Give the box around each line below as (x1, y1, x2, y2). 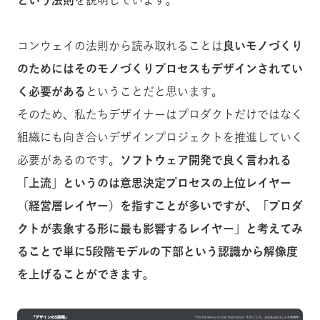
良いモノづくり (223, 39, 303, 51)
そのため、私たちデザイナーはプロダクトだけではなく (17, 108, 303, 120)
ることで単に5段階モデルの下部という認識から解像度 (17, 245, 298, 257)
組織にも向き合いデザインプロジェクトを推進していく (17, 131, 303, 143)
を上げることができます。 (17, 268, 154, 280)
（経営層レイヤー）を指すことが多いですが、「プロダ (17, 199, 303, 211)
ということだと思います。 (86, 85, 223, 97)
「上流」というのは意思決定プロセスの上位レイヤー (17, 176, 291, 189)
